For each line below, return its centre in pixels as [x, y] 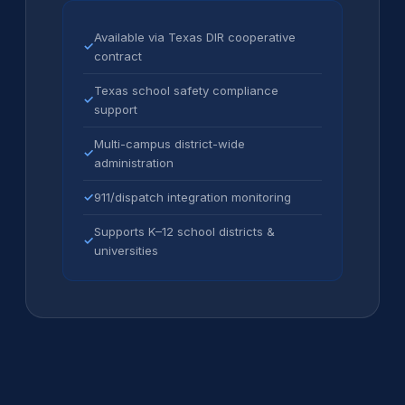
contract [118, 56]
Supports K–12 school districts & [184, 231]
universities [126, 250]
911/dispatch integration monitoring [193, 197]
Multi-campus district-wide [170, 143]
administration [134, 162]
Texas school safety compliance [186, 90]
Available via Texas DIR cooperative [195, 37]
